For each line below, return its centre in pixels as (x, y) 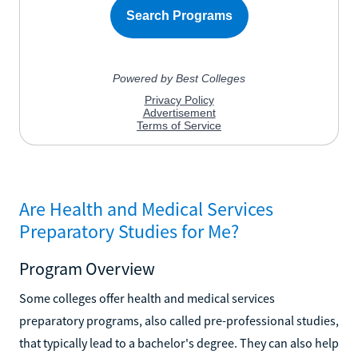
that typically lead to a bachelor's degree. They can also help (179, 342)
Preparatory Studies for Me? (129, 231)
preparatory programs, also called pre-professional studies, (179, 320)
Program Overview (87, 268)
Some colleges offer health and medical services (147, 298)
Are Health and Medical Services (146, 209)
